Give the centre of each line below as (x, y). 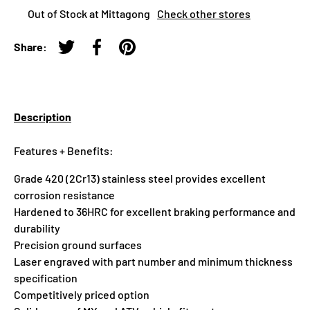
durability (37, 228)
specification (46, 278)
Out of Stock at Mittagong (89, 13)
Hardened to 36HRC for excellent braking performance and (155, 212)
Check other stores (204, 14)
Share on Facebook (142, 54)
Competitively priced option (82, 295)
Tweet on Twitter (107, 54)
